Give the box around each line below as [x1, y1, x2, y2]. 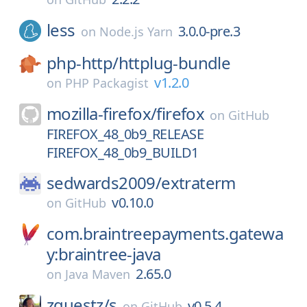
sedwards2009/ [47, 171, 162, 194]
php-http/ [47, 51, 119, 74]
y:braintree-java [47, 243, 161, 265]
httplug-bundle [118, 51, 231, 74]
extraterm [161, 171, 236, 194]
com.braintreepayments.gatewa [47, 222, 284, 245]
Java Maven [65, 266, 130, 282]
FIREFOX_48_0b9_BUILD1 [47, 143, 199, 162]
